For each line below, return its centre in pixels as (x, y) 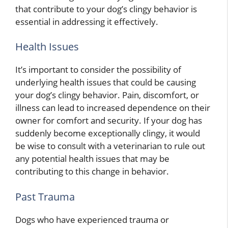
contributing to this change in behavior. (92, 172)
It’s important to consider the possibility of (98, 70)
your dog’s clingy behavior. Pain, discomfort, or (107, 95)
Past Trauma (45, 196)
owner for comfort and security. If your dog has (109, 121)
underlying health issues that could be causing (106, 82)
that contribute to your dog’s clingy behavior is (106, 9)
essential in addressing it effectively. (87, 21)
